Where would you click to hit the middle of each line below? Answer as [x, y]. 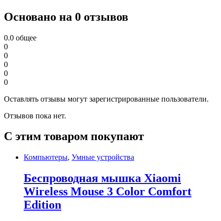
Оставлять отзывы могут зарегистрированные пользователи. [106, 99]
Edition [42, 205]
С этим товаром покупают [74, 136]
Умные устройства [103, 157]
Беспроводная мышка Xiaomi [102, 178]
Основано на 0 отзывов [66, 17]
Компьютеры [46, 157]
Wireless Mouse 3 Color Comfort [108, 192]
